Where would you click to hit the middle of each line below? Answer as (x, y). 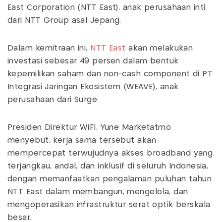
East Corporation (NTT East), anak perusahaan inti (107, 8)
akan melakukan (161, 49)
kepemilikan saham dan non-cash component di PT (110, 74)
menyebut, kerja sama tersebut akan (82, 141)
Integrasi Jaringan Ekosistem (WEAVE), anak (93, 87)
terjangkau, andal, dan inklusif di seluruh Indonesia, (108, 166)
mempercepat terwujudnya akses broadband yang (110, 154)
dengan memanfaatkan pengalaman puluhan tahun (110, 179)
